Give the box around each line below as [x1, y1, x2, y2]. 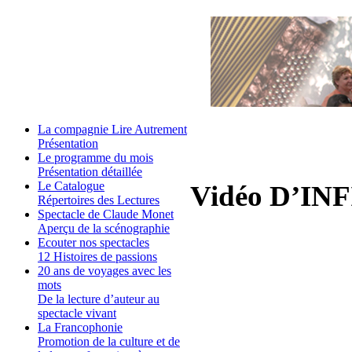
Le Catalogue [38, 179, 104, 193]
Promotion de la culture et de [38, 335, 180, 349]
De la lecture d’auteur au [38, 292, 159, 306]
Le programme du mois [38, 151, 153, 165]
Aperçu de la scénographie [38, 222, 170, 236]
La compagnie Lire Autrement [38, 123, 187, 137]
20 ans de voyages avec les [38, 264, 171, 278]
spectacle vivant [38, 306, 116, 321]
